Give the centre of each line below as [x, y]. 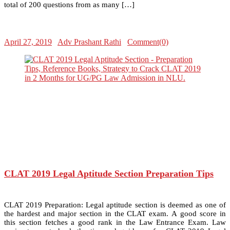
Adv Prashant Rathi [89, 42]
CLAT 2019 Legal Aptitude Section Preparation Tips [109, 173]
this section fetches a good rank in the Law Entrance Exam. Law [115, 222]
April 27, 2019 [28, 42]
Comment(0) [148, 42]
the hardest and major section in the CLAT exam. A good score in [115, 213]
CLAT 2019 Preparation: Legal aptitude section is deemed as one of [115, 205]
